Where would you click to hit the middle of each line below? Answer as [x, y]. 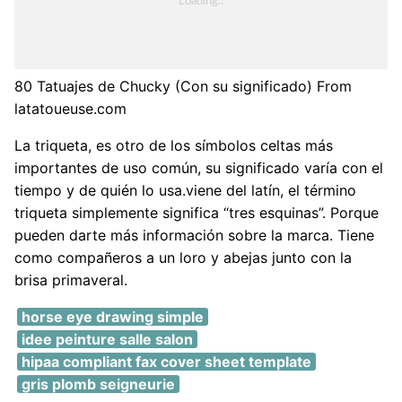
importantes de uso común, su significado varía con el [199, 167]
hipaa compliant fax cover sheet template [166, 361]
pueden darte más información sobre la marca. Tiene [194, 235]
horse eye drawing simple [112, 316]
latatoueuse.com [70, 108]
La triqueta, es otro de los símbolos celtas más [174, 145]
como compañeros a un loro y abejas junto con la [183, 257]
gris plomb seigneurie [98, 384]
